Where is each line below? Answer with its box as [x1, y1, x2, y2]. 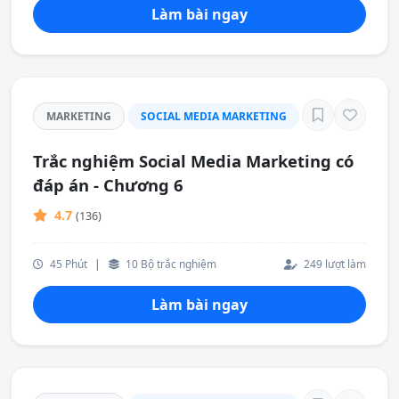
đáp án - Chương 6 [33, 174, 183, 196]
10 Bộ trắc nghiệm [123, 256, 216, 271]
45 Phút [47, 256, 87, 271]
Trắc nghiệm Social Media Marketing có [33, 150, 354, 172]
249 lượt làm [301, 256, 366, 271]
